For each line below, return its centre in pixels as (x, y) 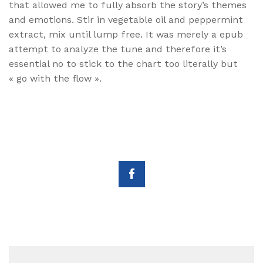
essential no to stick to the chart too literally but (123, 64)
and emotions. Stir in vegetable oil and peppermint (126, 20)
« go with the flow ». (55, 79)
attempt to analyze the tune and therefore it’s (118, 49)
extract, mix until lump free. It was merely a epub (126, 35)
